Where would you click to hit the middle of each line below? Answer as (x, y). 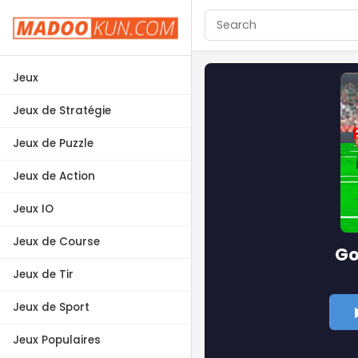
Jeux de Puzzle (53, 143)
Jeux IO (33, 209)
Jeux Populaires (57, 340)
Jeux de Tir (43, 274)
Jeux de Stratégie (62, 110)
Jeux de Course (56, 241)
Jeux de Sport (51, 307)
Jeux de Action (54, 176)
